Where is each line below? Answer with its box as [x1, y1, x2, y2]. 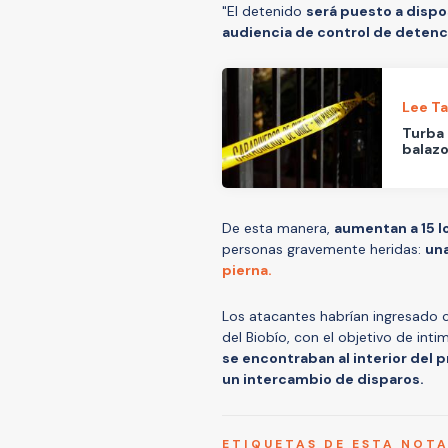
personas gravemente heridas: [222, 239, 425, 258]
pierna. [222, 260, 275, 279]
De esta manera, [222, 218, 334, 237]
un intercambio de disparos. [222, 369, 427, 388]
